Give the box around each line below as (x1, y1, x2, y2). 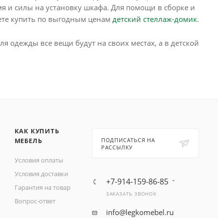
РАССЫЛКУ (101, 144, 133, 151)
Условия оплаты (14, 156, 63, 164)
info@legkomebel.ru (106, 207, 174, 217)
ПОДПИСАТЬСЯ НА (101, 136, 155, 144)
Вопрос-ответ (14, 197, 55, 205)
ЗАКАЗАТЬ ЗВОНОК (106, 190, 157, 197)
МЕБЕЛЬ (14, 136, 42, 145)
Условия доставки (14, 169, 68, 178)
